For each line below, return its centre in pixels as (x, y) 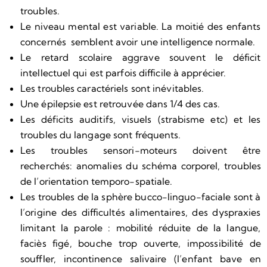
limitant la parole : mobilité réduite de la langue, (141, 227)
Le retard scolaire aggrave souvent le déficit (141, 57)
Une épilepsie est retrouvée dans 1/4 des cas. (120, 103)
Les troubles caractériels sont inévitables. (112, 88)
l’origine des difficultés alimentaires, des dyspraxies (141, 212)
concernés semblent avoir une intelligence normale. (139, 41)
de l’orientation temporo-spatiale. (97, 181)
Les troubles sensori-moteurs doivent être (141, 150)
